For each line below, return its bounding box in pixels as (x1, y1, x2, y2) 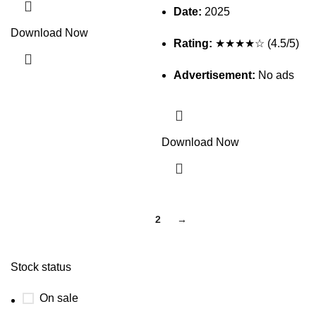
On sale (39, 292, 78, 304)
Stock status (11, 261, 71, 273)
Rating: (174, 37, 212, 49)
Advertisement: (174, 69, 255, 81)
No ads (255, 69, 294, 81)
